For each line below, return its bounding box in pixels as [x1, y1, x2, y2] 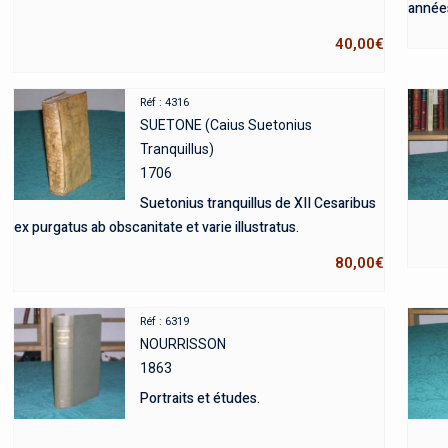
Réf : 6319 [139, 315, 189, 329]
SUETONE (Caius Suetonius [139, 117, 312, 134]
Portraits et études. [139, 388, 260, 410]
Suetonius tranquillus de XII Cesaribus [139, 193, 376, 215]
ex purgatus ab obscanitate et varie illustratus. [13, 217, 299, 239]
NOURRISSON [139, 336, 226, 353]
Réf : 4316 [139, 96, 189, 110]
